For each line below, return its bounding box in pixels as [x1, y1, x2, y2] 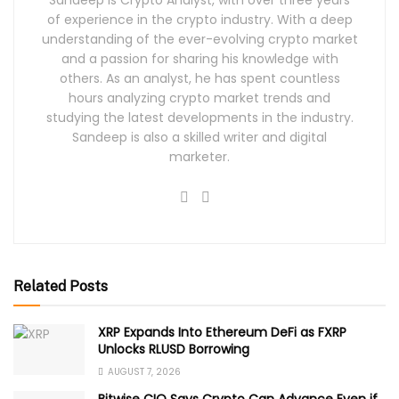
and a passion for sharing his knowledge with [61, 50, 338, 69]
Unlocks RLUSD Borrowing [98, 340, 249, 359]
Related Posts [13, 278, 108, 296]
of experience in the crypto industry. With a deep [46, 11, 353, 29]
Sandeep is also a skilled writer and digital [72, 128, 327, 147]
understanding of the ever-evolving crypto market [41, 30, 358, 49]
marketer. [169, 148, 230, 167]
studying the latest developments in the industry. [45, 109, 354, 127]
